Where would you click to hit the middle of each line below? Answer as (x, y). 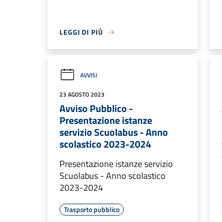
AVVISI (89, 75)
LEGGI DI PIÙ (81, 32)
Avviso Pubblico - (96, 108)
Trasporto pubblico (92, 209)
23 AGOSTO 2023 (82, 94)
